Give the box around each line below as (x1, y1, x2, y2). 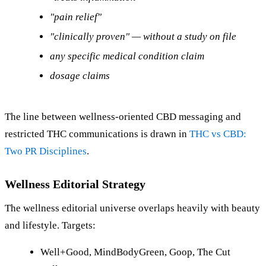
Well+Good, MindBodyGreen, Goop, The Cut (40, 246, 230, 258)
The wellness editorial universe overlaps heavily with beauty (5, 202, 260, 214)
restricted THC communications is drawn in (5, 128, 189, 140)
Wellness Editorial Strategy (5, 178, 145, 191)
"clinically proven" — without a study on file (50, 31, 236, 43)
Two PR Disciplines (5, 145, 87, 157)
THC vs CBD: (189, 128, 246, 140)
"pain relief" (50, 11, 102, 23)
